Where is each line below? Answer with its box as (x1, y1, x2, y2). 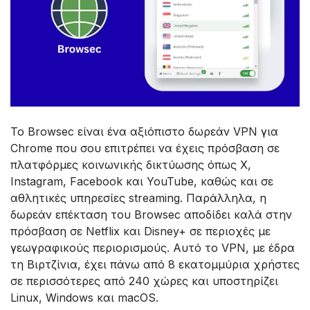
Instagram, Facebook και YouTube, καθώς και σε (10, 174, 273, 189)
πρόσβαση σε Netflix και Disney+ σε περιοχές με (10, 224, 271, 239)
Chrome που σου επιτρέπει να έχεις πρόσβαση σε (10, 141, 280, 156)
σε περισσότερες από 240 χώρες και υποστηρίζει (10, 274, 278, 289)
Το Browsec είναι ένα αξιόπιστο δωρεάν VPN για (10, 125, 278, 139)
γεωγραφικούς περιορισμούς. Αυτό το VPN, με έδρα (10, 241, 295, 255)
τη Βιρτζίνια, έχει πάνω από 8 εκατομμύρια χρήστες (10, 257, 300, 272)
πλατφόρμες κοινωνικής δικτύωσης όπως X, (10, 158, 251, 172)
